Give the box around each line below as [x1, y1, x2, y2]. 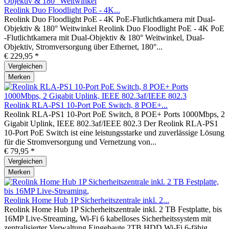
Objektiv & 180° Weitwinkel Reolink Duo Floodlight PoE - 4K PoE [4, 24, 224, 33]
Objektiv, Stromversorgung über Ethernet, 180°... [4, 42, 163, 51]
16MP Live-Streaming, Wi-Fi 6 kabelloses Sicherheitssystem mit [4, 214, 211, 223]
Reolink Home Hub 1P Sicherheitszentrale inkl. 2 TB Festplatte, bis [4, 204, 222, 214]
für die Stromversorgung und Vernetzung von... [4, 137, 156, 146]
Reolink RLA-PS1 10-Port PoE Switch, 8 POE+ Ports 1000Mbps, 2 [4, 109, 225, 119]
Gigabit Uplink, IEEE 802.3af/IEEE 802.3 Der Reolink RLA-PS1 [4, 119, 218, 128]
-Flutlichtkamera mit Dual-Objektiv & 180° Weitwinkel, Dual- [4, 33, 204, 42]
